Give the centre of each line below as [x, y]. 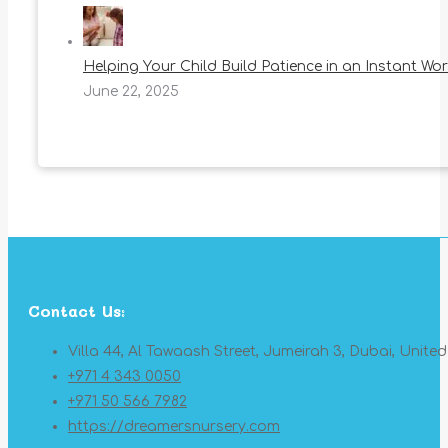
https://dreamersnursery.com [174, 427]
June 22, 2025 [131, 92]
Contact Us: [76, 311]
